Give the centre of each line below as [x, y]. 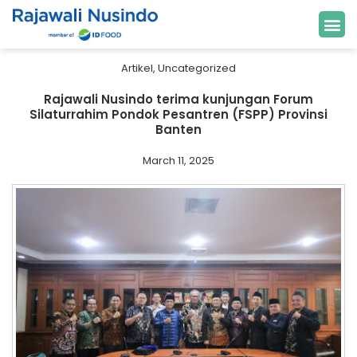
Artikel [137, 68]
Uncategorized [196, 68]
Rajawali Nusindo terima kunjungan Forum [178, 99]
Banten [178, 129]
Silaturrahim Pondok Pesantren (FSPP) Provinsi [178, 114]
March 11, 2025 [178, 161]
